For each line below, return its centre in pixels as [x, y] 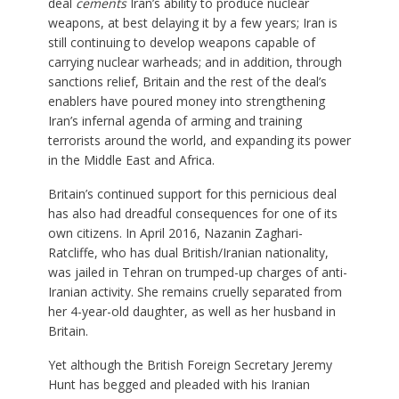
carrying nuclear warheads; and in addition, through [195, 61]
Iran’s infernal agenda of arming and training [175, 120]
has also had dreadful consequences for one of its [192, 213]
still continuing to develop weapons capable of [181, 42]
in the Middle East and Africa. [131, 159]
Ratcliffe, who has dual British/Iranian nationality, [188, 252]
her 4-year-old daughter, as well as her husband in [191, 311]
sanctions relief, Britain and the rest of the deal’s [187, 81]
